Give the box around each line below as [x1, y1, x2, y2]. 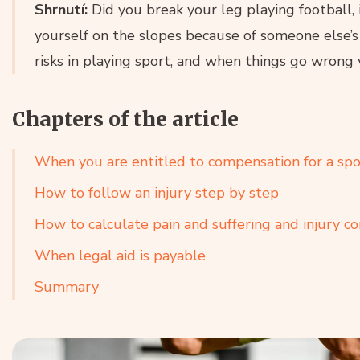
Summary [35, 277, 99, 297]
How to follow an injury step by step [35, 183, 279, 203]
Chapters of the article [12, 107, 239, 133]
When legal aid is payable [35, 246, 206, 266]
